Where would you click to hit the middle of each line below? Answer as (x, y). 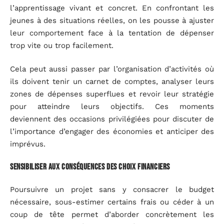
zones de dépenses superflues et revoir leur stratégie (112, 94)
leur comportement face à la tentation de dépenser (112, 33)
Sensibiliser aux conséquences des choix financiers (90, 167)
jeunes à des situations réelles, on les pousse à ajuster (112, 20)
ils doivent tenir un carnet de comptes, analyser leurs (112, 81)
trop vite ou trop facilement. (62, 45)
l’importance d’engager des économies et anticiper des (112, 131)
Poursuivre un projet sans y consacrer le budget (112, 189)
